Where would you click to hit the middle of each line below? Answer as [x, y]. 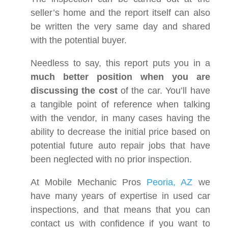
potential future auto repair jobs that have [120, 145]
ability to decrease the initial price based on [120, 132]
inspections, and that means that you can [120, 209]
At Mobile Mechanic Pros [89, 182]
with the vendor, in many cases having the [120, 118]
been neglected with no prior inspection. [111, 159]
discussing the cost [76, 90]
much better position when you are [120, 77]
